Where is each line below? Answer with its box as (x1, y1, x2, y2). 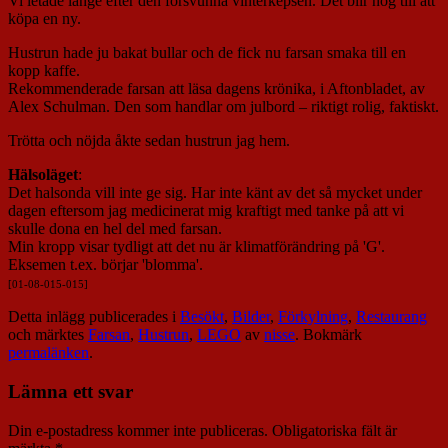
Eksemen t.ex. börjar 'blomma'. (8, 256, 203, 274)
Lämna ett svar (8, 381, 133, 403)
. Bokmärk (295, 326, 362, 344)
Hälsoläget (8, 166, 78, 184)
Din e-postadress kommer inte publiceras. (8, 421, 268, 439)
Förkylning (278, 308, 348, 326)
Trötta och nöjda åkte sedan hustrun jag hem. (8, 132, 290, 150)
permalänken (8, 344, 89, 362)
